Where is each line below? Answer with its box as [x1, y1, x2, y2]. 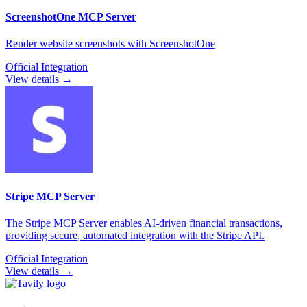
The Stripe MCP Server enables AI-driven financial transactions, [5, 217, 282, 230]
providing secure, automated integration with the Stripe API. [5, 230, 265, 242]
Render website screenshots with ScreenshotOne [5, 37, 215, 49]
